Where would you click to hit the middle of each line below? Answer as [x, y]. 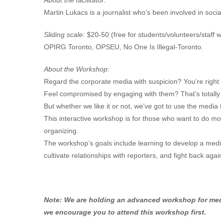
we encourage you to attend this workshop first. [125, 212]
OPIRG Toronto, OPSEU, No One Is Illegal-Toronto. [124, 47]
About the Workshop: [77, 69]
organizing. [61, 131]
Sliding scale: [64, 35]
